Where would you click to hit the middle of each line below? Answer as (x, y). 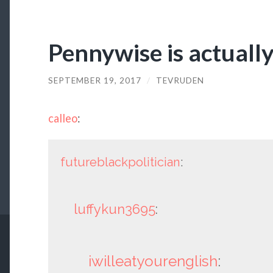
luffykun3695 (115, 209)
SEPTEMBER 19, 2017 (94, 80)
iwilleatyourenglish (153, 261)
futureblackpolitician (120, 162)
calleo (62, 119)
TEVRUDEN (180, 80)
